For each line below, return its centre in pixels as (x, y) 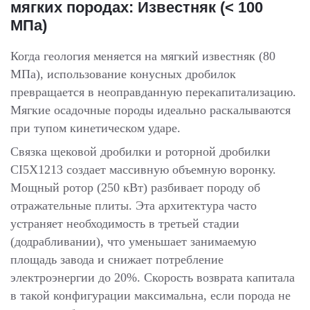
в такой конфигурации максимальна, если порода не (151, 295)
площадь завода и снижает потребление (117, 259)
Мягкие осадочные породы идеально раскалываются (151, 110)
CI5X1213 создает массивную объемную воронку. (143, 169)
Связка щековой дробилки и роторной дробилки (140, 151)
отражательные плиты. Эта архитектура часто (134, 205)
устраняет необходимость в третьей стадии (125, 223)
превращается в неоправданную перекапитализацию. (153, 92)
